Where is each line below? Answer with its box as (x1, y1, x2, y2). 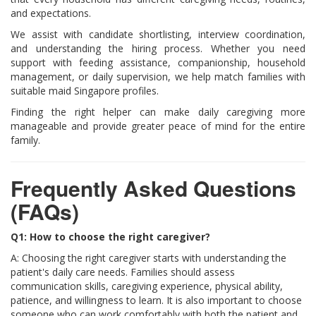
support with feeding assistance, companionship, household (11, 55, 305, 69)
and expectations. (11, 6, 91, 20)
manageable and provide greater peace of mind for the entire (11, 119, 305, 133)
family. (11, 133, 40, 147)
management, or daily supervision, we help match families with (11, 69, 305, 83)
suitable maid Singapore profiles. (11, 83, 159, 97)
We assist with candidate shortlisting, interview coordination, (11, 27, 305, 41)
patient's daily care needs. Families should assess (11, 265, 235, 279)
